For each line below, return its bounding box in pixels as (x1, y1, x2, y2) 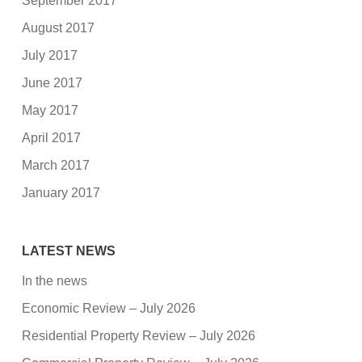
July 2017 (22, 48, 78, 62)
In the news (22, 273, 88, 288)
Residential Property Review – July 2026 (22, 328, 256, 343)
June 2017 (22, 75, 83, 90)
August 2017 (22, 20, 95, 35)
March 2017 (22, 158, 90, 172)
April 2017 (22, 130, 82, 145)
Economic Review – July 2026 (22, 301, 196, 315)
